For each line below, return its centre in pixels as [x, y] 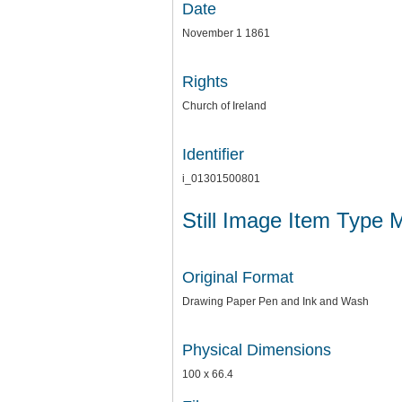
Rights [205, 82]
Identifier [213, 154]
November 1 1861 [226, 33]
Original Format [238, 277]
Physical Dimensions [257, 350]
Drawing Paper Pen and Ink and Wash [275, 301]
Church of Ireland [224, 106]
